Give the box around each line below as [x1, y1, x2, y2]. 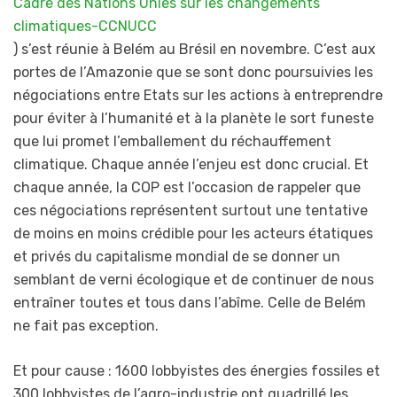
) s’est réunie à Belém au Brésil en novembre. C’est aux [13, 41, 376, 58]
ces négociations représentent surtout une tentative [13, 202, 368, 220]
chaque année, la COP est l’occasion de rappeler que [13, 179, 361, 197]
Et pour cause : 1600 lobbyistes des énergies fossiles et [13, 362, 380, 380]
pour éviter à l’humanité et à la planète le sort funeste [13, 110, 374, 128]
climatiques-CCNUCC [13, 18, 157, 35]
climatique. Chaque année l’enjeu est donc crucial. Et [13, 156, 369, 174]
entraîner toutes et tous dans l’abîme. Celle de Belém [13, 294, 366, 312]
